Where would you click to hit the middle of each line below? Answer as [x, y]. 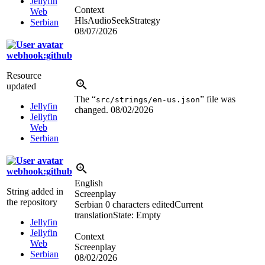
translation [94, 215]
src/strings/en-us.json [148, 100]
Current [189, 205]
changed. [93, 110]
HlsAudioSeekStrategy [117, 21]
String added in [35, 192]
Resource [24, 76]
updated [21, 86]
